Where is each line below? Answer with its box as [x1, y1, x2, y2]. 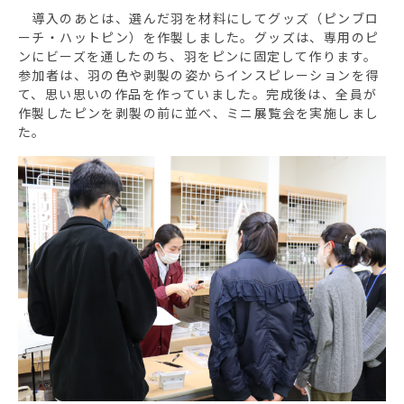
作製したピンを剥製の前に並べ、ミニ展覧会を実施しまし [18, 105, 380, 122]
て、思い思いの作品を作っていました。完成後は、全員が [18, 86, 378, 103]
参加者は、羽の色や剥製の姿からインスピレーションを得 [18, 67, 380, 84]
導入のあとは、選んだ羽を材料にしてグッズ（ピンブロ [18, 10, 380, 27]
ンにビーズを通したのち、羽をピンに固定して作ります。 [18, 48, 378, 65]
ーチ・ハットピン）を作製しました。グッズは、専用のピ [18, 29, 380, 46]
